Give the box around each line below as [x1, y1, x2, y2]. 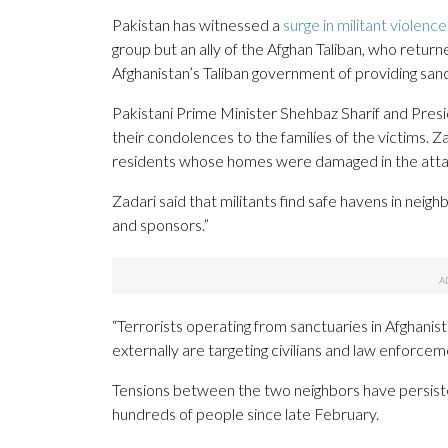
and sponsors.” [112, 215, 209, 235]
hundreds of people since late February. [112, 404, 379, 424]
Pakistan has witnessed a [112, 15, 283, 35]
